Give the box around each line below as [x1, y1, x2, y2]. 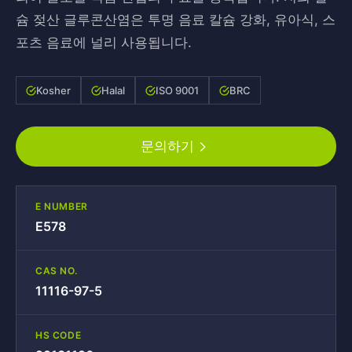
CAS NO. [35, 265, 78, 277]
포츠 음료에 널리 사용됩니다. [16, 35, 192, 50]
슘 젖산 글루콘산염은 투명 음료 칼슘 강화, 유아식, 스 [16, 12, 335, 27]
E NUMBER [35, 200, 88, 212]
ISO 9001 [156, 84, 199, 97]
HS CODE [35, 329, 82, 341]
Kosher [36, 84, 71, 97]
